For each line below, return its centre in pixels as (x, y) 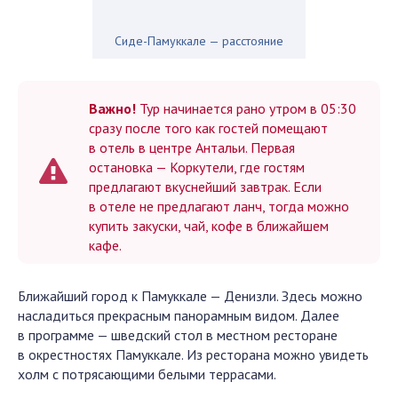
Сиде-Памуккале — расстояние (199, 41)
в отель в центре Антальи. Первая (192, 147)
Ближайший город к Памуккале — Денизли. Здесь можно (190, 296)
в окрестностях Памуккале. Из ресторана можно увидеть (193, 354)
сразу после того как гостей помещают (208, 128)
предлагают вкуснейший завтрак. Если (205, 187)
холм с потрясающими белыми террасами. (147, 374)
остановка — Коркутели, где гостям (197, 167)
